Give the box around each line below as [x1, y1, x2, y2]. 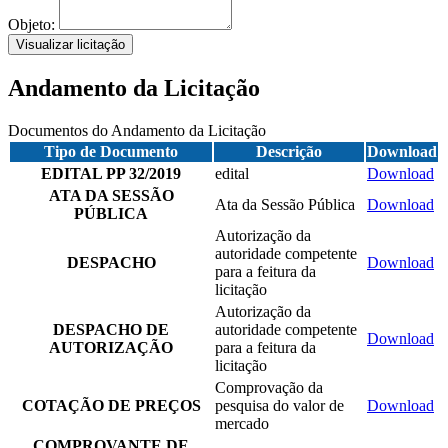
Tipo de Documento [44, 142, 178, 160]
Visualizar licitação [16, 36, 125, 52]
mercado [215, 414, 269, 432]
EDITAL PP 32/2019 [41, 164, 181, 182]
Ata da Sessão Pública [215, 195, 355, 213]
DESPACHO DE [53, 320, 169, 338]
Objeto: [8, 15, 59, 33]
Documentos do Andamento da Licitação [8, 121, 266, 139]
